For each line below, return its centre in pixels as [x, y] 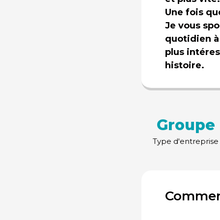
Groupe [186, 125]
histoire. [185, 65]
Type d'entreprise [186, 141]
